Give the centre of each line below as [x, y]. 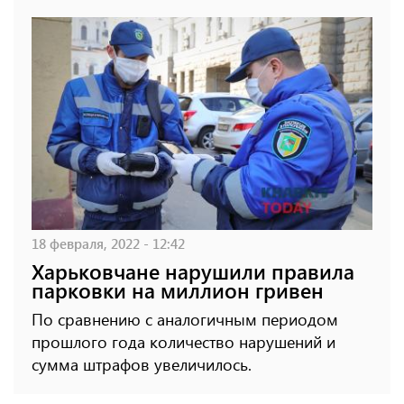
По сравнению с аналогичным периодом [185, 319]
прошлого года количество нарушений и [184, 341]
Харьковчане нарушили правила [193, 271]
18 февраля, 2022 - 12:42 [108, 243]
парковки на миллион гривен [178, 289]
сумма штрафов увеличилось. [142, 364]
